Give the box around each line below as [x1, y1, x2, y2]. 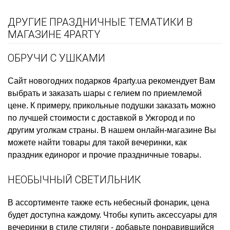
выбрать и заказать [8, 88, 83, 98]
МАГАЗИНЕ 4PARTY [8, 28, 100, 41]
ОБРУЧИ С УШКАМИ [8, 51, 105, 64]
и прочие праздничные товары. [80, 150, 201, 159]
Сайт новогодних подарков [8, 76, 111, 85]
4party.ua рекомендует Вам [111, 76, 215, 85]
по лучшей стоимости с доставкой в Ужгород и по [8, 113, 195, 122]
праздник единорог [8, 150, 80, 159]
